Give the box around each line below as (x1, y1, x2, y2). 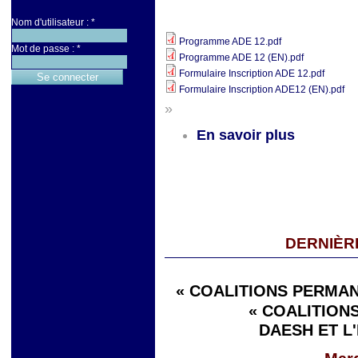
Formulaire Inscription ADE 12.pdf (179, 68, 324, 80)
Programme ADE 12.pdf (179, 36, 281, 48)
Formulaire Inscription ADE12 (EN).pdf (179, 84, 344, 96)
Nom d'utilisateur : (11, 17, 91, 29)
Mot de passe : (11, 43, 77, 55)
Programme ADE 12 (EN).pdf (179, 52, 304, 64)
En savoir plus (197, 127, 295, 144)
